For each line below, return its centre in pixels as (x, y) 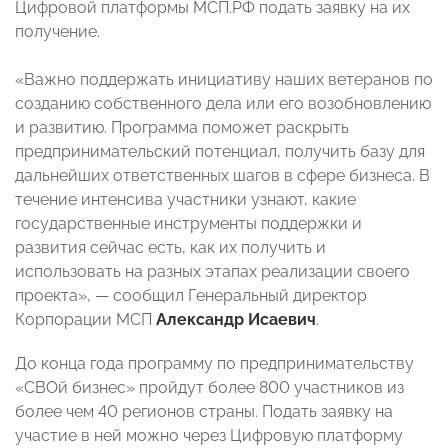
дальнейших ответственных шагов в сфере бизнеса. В (222, 176)
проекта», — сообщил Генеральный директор (191, 296)
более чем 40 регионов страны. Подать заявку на (204, 412)
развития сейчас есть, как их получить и (170, 248)
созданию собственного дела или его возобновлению (223, 104)
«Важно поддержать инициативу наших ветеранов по (224, 80)
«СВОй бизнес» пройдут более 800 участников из (209, 388)
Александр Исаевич (236, 320)
